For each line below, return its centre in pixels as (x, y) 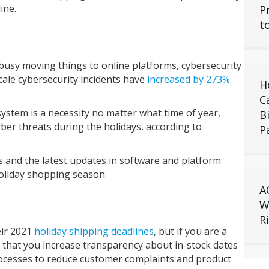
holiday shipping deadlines (94, 231)
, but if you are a (190, 231)
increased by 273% (189, 79)
